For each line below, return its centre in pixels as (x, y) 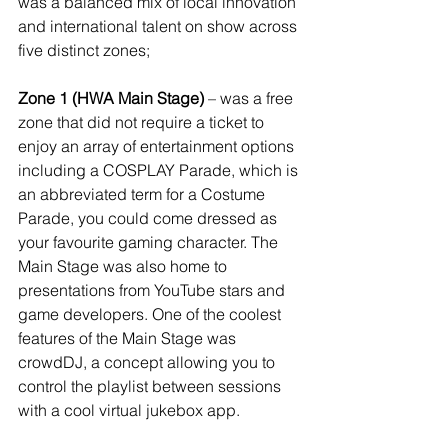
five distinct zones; (84, 50)
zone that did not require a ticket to (143, 122)
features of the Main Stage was (129, 338)
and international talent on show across (159, 26)
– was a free (250, 98)
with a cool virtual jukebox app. (129, 410)
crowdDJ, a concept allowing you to (148, 362)
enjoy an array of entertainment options (158, 146)
